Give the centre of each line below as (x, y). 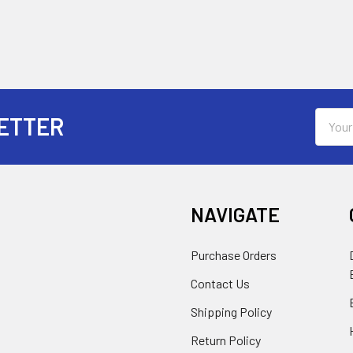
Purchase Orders (234, 255)
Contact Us (220, 283)
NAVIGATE (235, 214)
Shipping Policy (231, 311)
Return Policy (226, 340)
